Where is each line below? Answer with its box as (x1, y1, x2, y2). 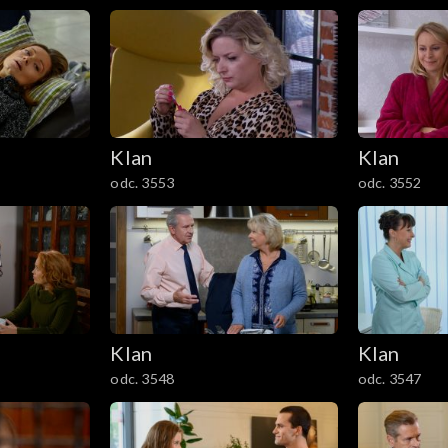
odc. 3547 (357, 369, 422, 387)
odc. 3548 (110, 369, 175, 387)
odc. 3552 (357, 174, 422, 192)
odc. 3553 (110, 174, 175, 192)
